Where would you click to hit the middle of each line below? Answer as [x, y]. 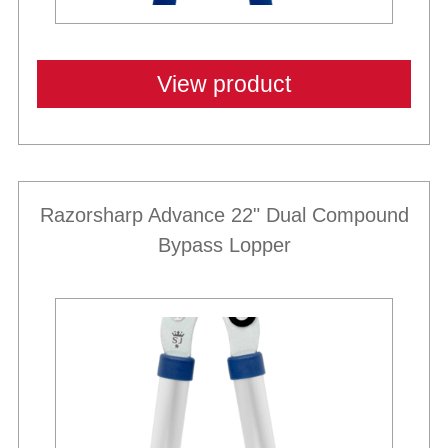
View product [224, 83]
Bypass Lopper [224, 244]
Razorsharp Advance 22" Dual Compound [224, 214]
